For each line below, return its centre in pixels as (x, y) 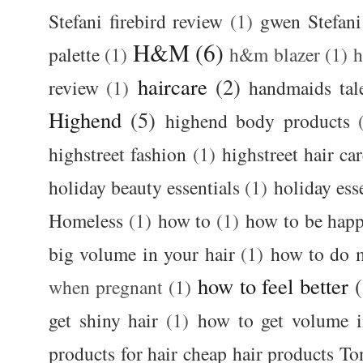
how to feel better (273, 286)
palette (74, 55)
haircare (172, 87)
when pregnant (109, 287)
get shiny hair (104, 320)
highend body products (258, 121)
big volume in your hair (142, 254)
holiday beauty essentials (145, 188)
